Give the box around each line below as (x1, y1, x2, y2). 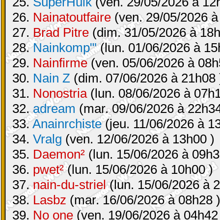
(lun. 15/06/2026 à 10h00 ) (64, 162, 213, 177)
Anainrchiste (32, 116, 102, 131)
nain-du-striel (33, 177, 106, 192)
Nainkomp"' (33, 40, 97, 55)
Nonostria (33, 86, 87, 101)
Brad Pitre (33, 25, 89, 40)
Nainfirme (33, 55, 87, 70)
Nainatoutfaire (33, 10, 111, 25)
